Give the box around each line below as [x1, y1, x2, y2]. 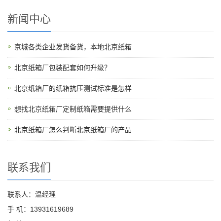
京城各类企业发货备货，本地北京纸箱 [14, 43, 132, 51]
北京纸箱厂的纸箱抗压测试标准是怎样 [14, 84, 132, 93]
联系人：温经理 [7, 190, 56, 199]
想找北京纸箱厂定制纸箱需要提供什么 [14, 105, 132, 113]
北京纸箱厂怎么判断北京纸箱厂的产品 [14, 126, 132, 134]
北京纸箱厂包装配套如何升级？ [14, 64, 111, 72]
